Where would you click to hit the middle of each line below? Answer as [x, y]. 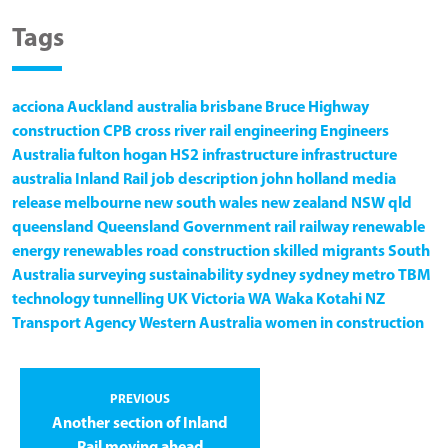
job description [204, 179]
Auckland [100, 107]
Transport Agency [74, 323]
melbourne [102, 203]
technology [51, 299]
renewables [103, 251]
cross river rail [183, 131]
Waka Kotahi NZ [330, 299]
